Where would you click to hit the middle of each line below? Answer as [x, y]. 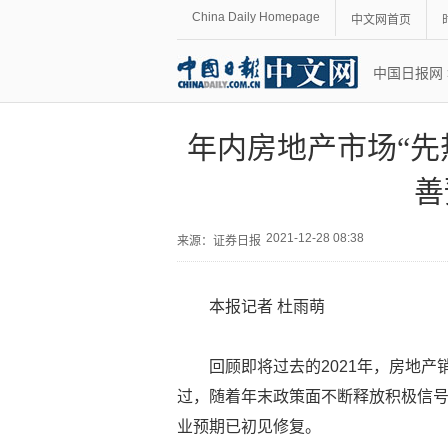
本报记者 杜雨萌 [267, 306]
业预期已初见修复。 [249, 426]
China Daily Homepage [256, 17]
